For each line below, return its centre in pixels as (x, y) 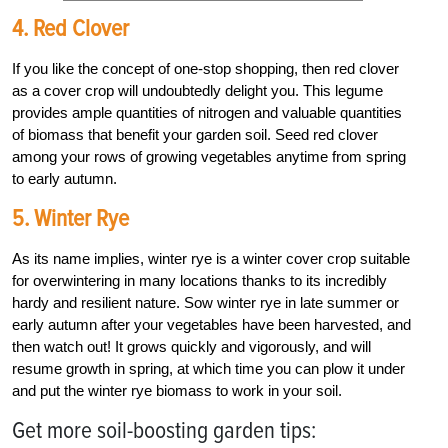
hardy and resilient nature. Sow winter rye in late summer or (205, 303)
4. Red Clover (70, 29)
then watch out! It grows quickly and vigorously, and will (191, 347)
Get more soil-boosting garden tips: (164, 431)
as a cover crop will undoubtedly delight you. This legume (197, 91)
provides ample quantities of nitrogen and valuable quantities (207, 113)
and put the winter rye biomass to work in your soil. (177, 391)
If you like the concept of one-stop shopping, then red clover (205, 69)
